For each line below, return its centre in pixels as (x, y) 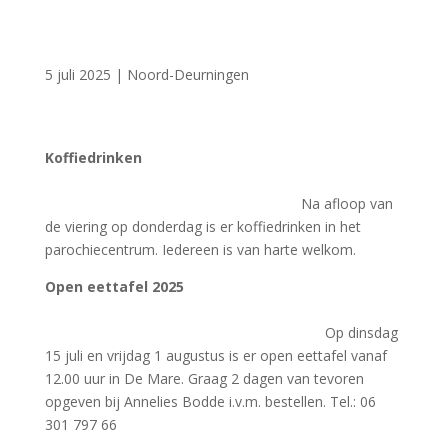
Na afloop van (346, 203)
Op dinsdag (221, 332)
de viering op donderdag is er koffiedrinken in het (202, 226)
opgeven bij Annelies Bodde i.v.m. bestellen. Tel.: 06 (210, 401)
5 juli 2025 (77, 74)
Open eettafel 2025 (114, 286)
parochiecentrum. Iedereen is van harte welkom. (200, 249)
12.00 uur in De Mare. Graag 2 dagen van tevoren (204, 378)
